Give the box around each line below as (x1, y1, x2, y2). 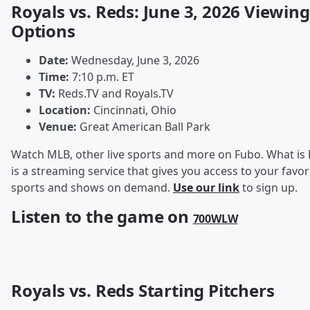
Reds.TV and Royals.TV (55, 86, 174, 102)
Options (11, 19, 75, 43)
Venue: (39, 119, 77, 135)
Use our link (173, 180, 239, 196)
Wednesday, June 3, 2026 (69, 53, 199, 69)
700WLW (192, 211, 238, 227)
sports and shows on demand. (11, 180, 173, 196)
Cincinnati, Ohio (91, 102, 176, 118)
